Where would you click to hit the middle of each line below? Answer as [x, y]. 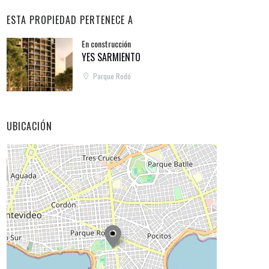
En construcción [106, 44]
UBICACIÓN [29, 126]
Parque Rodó [112, 76]
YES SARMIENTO [111, 57]
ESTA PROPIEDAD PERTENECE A [70, 20]
